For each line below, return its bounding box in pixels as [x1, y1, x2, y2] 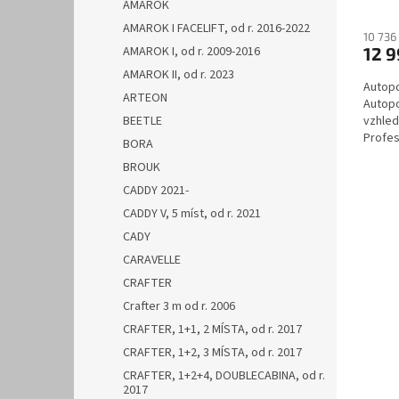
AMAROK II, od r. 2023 [123, 66, 234, 84]
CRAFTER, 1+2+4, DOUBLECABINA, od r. [123, 367, 325, 385]
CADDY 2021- [123, 182, 189, 199]
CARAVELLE [123, 251, 181, 269]
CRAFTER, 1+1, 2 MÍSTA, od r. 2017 [123, 321, 302, 338]
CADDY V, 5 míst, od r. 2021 [123, 205, 261, 223]
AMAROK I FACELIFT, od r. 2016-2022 [123, 20, 310, 37]
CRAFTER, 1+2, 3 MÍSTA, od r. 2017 [123, 344, 302, 362]
